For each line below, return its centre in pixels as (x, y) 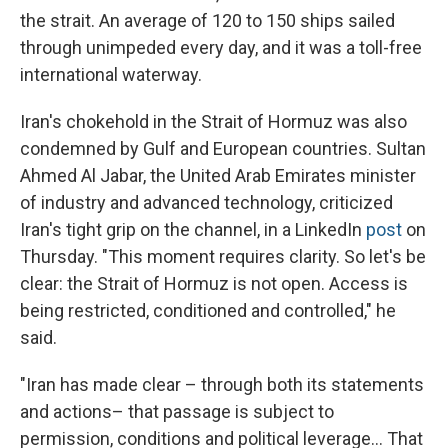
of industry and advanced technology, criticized (206, 203)
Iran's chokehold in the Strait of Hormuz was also (213, 122)
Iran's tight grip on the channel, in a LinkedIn (193, 230)
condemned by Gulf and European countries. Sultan (223, 149)
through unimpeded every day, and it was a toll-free (221, 48)
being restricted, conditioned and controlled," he (208, 311)
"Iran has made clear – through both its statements (222, 385)
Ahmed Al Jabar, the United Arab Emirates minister (218, 176)
